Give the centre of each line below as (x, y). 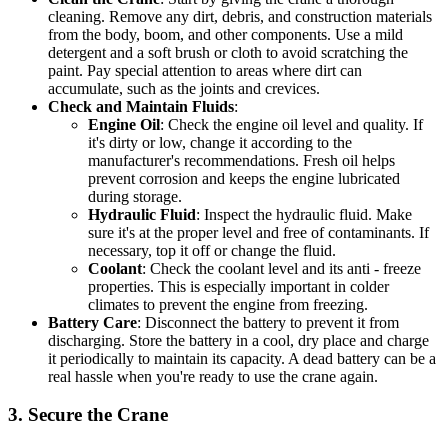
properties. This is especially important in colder (238, 286)
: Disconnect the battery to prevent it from (268, 322)
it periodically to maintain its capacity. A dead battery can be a (242, 358)
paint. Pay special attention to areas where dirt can (205, 70)
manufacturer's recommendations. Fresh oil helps (241, 160)
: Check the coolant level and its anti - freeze (281, 268)
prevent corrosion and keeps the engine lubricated (244, 178)
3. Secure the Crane (88, 415)
